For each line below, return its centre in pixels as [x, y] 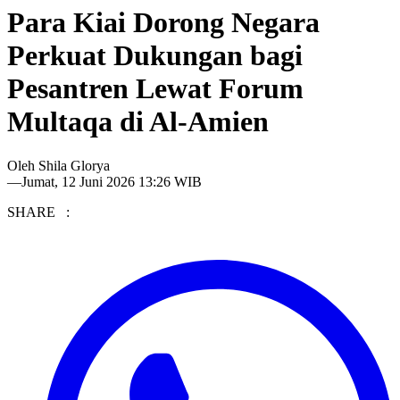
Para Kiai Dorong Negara [163, 23]
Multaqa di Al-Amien [138, 122]
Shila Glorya [74, 165]
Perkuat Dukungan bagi [155, 56]
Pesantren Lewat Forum [155, 89]
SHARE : [38, 212]
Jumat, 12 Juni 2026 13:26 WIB [112, 181]
